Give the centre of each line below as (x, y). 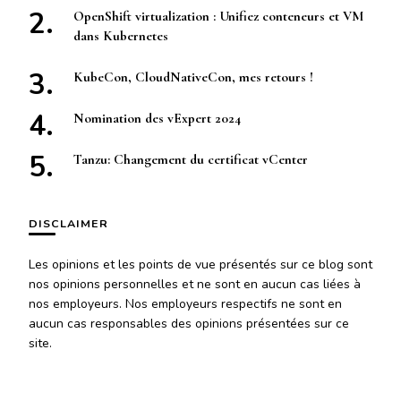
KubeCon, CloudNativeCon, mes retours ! (193, 77)
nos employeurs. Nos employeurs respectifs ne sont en (185, 304)
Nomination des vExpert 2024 (157, 119)
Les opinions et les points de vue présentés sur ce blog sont (200, 265)
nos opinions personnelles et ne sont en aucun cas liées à (195, 285)
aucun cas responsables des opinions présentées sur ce (189, 324)
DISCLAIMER (68, 224)
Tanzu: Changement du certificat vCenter (191, 160)
